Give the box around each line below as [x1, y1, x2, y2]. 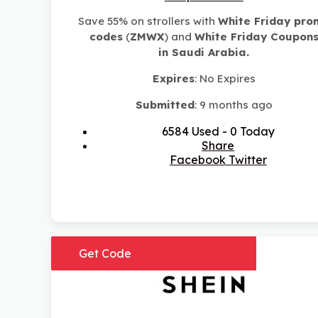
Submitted [135, 98, 194, 112]
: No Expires [194, 72, 256, 86]
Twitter [225, 153, 267, 168]
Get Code [79, 246, 131, 261]
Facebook [169, 153, 226, 168]
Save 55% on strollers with [77, 14, 218, 28]
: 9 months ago [194, 98, 273, 112]
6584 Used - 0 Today [161, 124, 275, 139]
